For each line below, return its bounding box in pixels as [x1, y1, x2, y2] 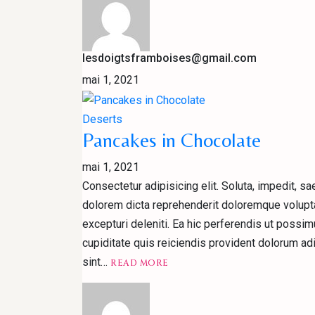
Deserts [82, 112, 122, 126]
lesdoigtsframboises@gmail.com [82, 51, 257, 65]
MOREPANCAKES [167, 266, 247, 278]
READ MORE [110, 257, 169, 269]
